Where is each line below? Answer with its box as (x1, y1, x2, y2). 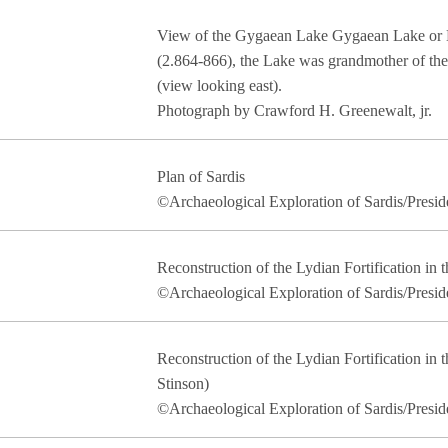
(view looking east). (156, 77, 282, 94)
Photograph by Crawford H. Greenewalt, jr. (156, 102, 432, 119)
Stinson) (156, 375, 209, 392)
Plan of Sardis (156, 168, 245, 185)
